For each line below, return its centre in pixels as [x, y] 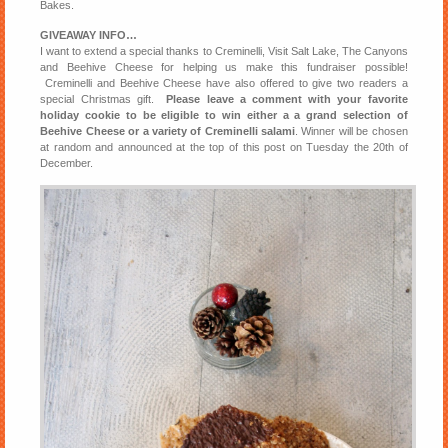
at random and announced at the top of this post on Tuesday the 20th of [224, 147]
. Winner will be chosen [351, 131]
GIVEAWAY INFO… [89, 35]
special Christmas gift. [103, 99]
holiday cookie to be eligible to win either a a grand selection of [224, 115]
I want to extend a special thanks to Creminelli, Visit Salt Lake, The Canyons [224, 51]
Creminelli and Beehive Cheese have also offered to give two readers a [224, 83]
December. [67, 163]
